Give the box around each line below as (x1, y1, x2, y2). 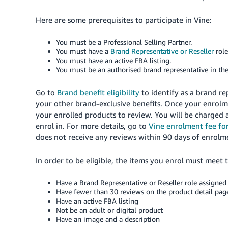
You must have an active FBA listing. (56, 56, 171, 65)
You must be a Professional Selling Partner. (56, 38, 192, 46)
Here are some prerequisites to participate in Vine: (36, 15, 212, 24)
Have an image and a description (56, 215, 160, 223)
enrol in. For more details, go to (36, 121, 149, 130)
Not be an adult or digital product (56, 206, 163, 214)
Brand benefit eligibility (57, 88, 139, 97)
